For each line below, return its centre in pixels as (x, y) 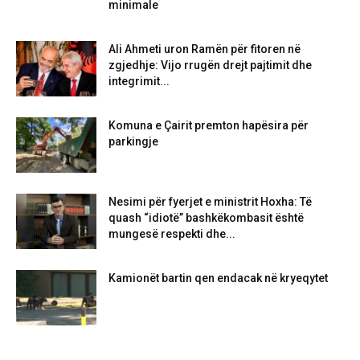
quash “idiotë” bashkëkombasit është (206, 218)
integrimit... (139, 81)
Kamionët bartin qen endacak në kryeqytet (218, 278)
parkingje (133, 141)
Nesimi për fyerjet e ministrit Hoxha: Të (210, 202)
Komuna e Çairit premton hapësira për (209, 125)
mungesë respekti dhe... (172, 234)
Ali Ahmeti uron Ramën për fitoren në (205, 49)
